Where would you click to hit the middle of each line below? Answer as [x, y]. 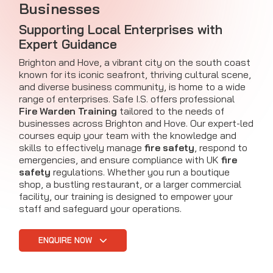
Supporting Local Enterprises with [121, 30]
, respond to [221, 148]
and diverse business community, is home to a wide [132, 87]
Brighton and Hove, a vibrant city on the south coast [135, 62]
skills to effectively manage [82, 148]
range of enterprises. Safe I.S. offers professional [127, 99]
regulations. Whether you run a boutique [140, 172]
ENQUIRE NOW [66, 240]
